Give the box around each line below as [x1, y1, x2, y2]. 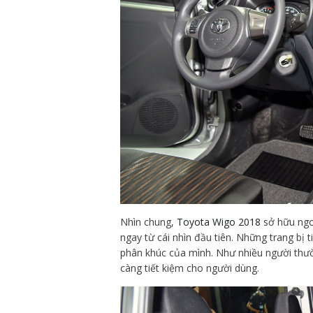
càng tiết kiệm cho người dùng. [120, 261, 259, 275]
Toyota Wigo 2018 [177, 214, 261, 228]
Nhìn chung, [120, 214, 177, 228]
